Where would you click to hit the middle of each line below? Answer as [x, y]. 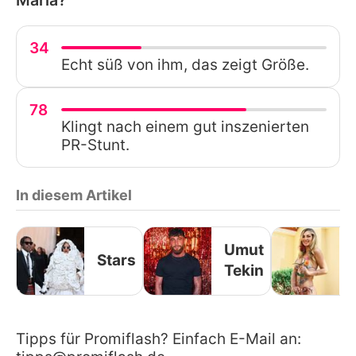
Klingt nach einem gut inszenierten [185, 126]
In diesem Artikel [74, 195]
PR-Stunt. [95, 145]
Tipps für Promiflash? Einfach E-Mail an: [159, 339]
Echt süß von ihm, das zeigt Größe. [185, 64]
